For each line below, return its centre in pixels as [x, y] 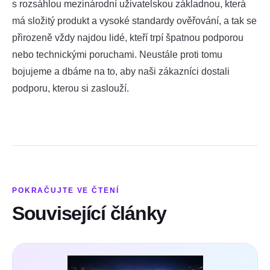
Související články [89, 214]
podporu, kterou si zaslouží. [71, 89]
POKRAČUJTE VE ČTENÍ [66, 190]
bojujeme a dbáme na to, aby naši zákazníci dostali [121, 72]
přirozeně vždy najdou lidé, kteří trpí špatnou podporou [128, 38]
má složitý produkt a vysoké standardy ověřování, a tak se [134, 21]
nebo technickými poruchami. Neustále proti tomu [117, 55]
